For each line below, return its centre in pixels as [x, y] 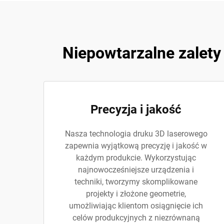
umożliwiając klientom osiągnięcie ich [136, 206]
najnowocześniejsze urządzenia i [136, 170]
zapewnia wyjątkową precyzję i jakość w [136, 146]
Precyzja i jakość [136, 109]
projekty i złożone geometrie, [136, 194]
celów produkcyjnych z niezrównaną [136, 218]
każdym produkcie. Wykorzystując [136, 158]
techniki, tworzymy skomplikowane [136, 182]
